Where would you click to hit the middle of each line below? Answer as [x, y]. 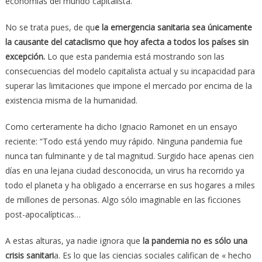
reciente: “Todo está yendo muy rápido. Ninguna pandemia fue [124, 141]
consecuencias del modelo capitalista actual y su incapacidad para [130, 71]
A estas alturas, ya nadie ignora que [73, 240]
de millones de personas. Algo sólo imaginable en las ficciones [123, 199]
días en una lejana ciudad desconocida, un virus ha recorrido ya [125, 170]
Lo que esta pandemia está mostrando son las [135, 56]
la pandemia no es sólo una [194, 240]
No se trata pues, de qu [50, 27]
